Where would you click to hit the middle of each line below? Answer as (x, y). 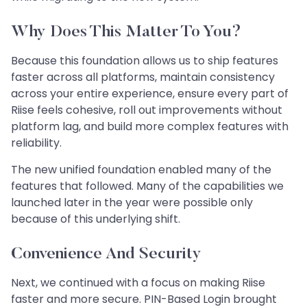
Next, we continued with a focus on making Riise (138, 282)
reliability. (36, 143)
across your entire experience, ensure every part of (150, 93)
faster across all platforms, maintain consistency (143, 77)
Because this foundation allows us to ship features (145, 60)
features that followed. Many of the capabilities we (147, 186)
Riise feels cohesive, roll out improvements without (147, 110)
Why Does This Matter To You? (126, 32)
